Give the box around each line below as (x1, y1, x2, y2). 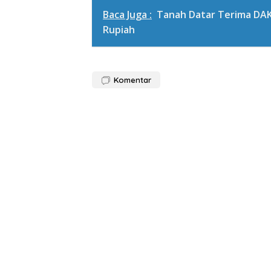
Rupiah (103, 22, 135, 36)
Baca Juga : (103, 7, 152, 21)
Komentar (114, 74, 151, 85)
